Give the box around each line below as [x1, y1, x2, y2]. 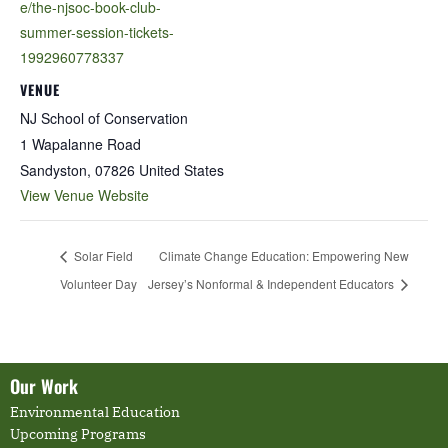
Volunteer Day [60, 274, 137, 292]
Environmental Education [10, 403, 180, 422]
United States [139, 160, 224, 180]
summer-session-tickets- [20, 22, 174, 42]
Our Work [10, 373, 78, 400]
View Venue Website [20, 185, 149, 205]
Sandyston [20, 160, 87, 180]
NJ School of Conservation [20, 108, 188, 128]
